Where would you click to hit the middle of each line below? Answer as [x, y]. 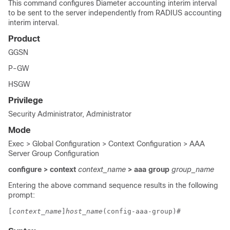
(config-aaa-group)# [144, 211]
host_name [84, 211]
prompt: [22, 195]
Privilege [26, 100]
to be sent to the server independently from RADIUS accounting [115, 13]
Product [24, 39]
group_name [193, 169]
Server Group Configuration [54, 154]
